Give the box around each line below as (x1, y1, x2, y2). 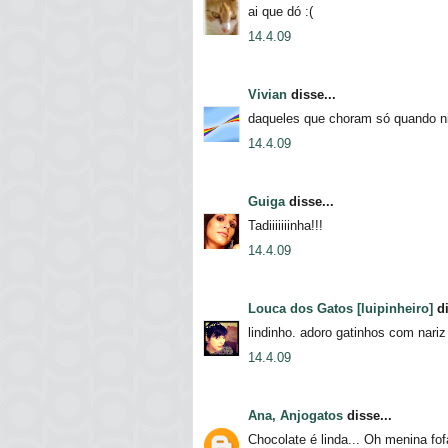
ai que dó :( (248, 4, 313, 20)
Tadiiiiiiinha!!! (248, 218, 323, 234)
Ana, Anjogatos (248, 407, 343, 423)
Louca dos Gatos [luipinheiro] (248, 300, 433, 316)
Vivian (248, 86, 287, 102)
